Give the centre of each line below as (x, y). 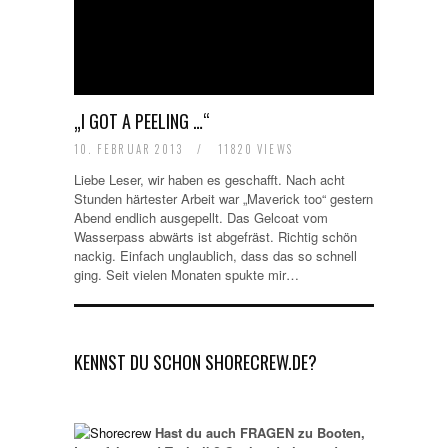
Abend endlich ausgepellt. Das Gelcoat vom (201, 217)
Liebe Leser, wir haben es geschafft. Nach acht (209, 179)
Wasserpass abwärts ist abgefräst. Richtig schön (215, 236)
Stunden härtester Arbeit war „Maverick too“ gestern (223, 198)
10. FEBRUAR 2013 (131, 148)
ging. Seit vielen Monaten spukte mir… (186, 274)
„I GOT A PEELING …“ (142, 120)
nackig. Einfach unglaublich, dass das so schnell (215, 255)
